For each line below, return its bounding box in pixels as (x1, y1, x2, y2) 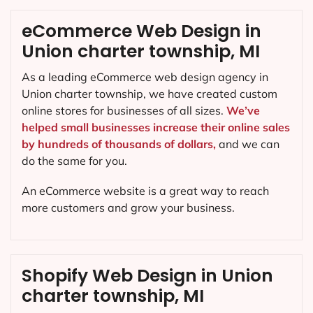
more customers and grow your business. (22, 201, 235, 215)
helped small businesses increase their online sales (22, 119, 290, 134)
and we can (216, 136, 279, 151)
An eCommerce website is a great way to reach (22, 184, 269, 198)
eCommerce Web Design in (22, 18, 261, 43)
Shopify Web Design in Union (22, 263, 273, 289)
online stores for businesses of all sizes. (22, 103, 226, 117)
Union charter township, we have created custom (22, 86, 277, 101)
